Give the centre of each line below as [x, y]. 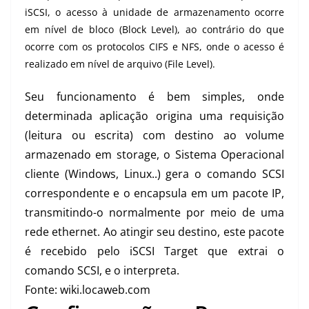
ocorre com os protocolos [87, 47]
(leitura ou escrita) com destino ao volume [154, 136]
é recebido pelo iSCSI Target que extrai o [154, 251]
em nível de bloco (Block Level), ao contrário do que [154, 30]
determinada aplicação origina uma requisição [154, 116]
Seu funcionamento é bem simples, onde [154, 97]
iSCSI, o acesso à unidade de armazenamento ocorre [154, 12]
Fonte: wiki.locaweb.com [88, 290]
